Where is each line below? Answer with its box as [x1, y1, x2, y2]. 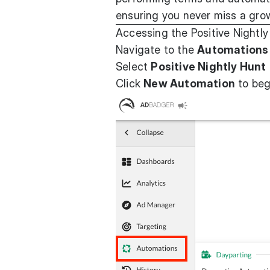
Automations [197, 43, 269, 56]
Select [116, 60, 151, 73]
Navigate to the [116, 43, 198, 56]
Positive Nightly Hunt [151, 60, 266, 73]
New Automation [143, 77, 236, 90]
